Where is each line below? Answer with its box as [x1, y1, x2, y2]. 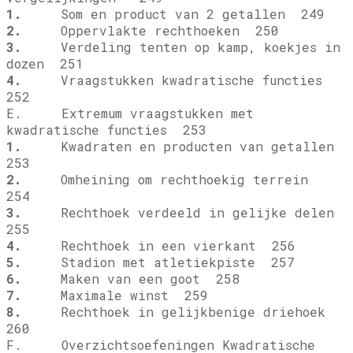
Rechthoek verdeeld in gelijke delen [21, 204, 342, 221]
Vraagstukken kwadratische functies [21, 72, 330, 89]
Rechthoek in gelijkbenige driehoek [21, 303, 333, 321]
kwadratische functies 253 [6, 121, 206, 139]
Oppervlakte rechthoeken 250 [21, 22, 279, 39]
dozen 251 [6, 55, 84, 72]
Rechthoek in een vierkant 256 [21, 237, 295, 255]
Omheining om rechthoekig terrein [21, 171, 316, 188]
